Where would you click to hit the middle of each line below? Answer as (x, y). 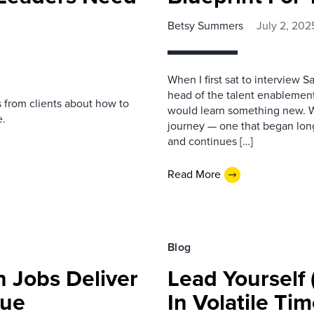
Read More (194, 174)
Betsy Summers (205, 25)
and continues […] (210, 141)
